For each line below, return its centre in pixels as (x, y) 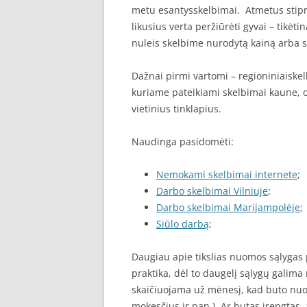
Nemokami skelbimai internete (227, 174)
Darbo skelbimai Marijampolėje (228, 207)
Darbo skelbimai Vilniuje (212, 191)
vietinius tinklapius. (176, 109)
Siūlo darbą (183, 224)
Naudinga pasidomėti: (183, 142)
